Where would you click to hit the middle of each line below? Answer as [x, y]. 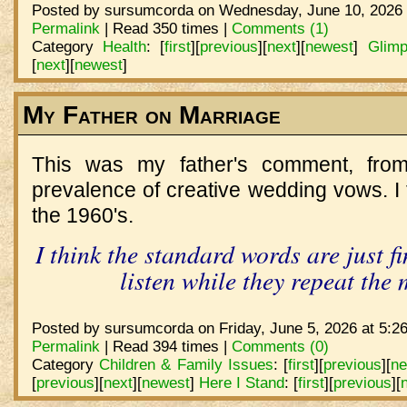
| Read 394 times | [165, 347]
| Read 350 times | [165, 29]
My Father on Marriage [151, 115]
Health [124, 47]
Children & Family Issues [186, 365]
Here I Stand [241, 383]
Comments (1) [280, 29]
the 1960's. [82, 216]
